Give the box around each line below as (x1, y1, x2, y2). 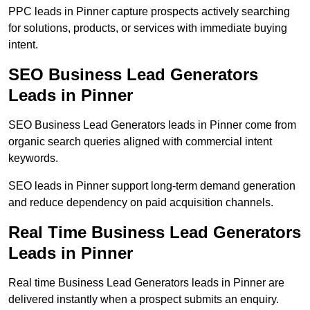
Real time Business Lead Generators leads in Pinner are (8, 277, 284, 289)
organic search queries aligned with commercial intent (8, 136, 272, 148)
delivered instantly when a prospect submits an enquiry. (8, 293, 279, 306)
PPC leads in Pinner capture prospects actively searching (8, 6, 290, 18)
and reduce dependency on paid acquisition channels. (8, 197, 273, 209)
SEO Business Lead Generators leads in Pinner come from (8, 119, 296, 131)
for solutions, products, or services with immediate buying (8, 22, 287, 35)
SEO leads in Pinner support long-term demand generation (8, 180, 295, 192)
